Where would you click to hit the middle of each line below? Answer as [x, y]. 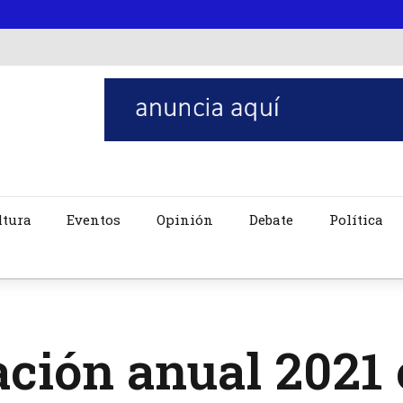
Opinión [185, 220]
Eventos [94, 220]
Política [357, 220]
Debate [272, 220]
